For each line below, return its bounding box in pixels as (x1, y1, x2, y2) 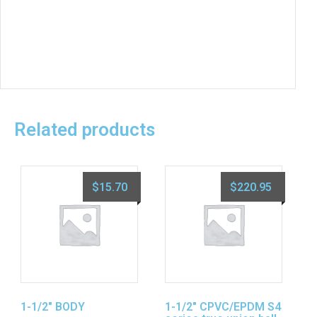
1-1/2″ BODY (21, 300, 85, 314)
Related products (14, 118, 155, 140)
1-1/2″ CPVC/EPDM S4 (165, 300, 281, 314)
